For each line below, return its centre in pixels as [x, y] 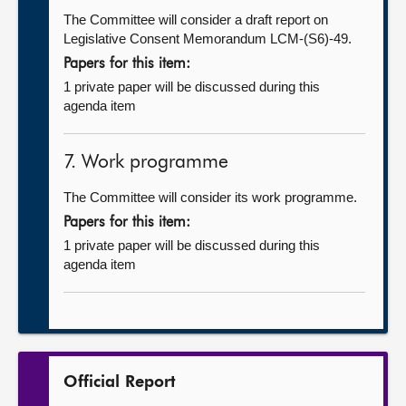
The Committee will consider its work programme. [210, 197]
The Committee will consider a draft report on [196, 19]
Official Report [120, 382]
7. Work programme [146, 163]
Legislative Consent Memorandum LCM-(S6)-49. [208, 39]
